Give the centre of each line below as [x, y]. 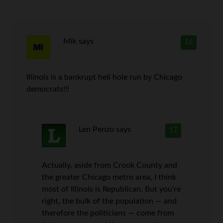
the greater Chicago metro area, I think [109, 177]
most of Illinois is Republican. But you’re [111, 189]
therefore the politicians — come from [108, 213]
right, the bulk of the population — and [110, 201]
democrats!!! [48, 89]
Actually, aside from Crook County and [110, 165]
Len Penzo [96, 129]
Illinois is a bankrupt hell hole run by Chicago [105, 77]
